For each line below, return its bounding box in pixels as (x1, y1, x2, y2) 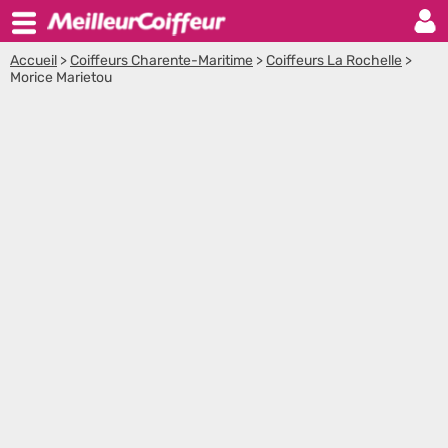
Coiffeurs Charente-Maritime (70, 52, 253, 69)
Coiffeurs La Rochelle (266, 52, 402, 69)
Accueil (10, 52, 57, 69)
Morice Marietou (10, 69, 112, 86)
